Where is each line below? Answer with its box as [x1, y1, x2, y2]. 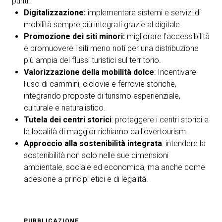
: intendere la [162, 139, 206, 149]
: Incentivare [154, 67, 196, 77]
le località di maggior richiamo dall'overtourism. [24, 127, 188, 137]
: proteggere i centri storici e [111, 115, 209, 125]
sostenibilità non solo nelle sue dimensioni [24, 151, 168, 161]
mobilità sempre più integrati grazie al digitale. [24, 20, 182, 30]
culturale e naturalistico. [24, 103, 106, 113]
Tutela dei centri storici [24, 115, 111, 125]
